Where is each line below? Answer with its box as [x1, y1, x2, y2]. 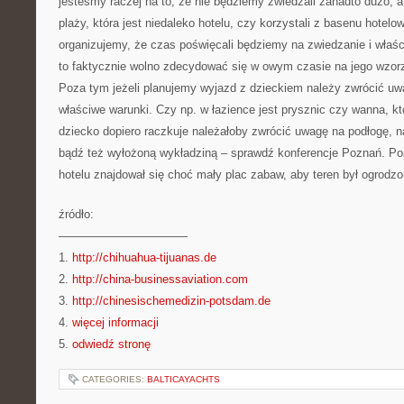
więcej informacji [72, 316, 159, 329]
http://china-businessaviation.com [72, 272, 248, 286]
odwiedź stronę [72, 337, 151, 351]
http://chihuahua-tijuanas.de [72, 251, 216, 264]
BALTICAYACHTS [147, 374, 220, 384]
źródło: [59, 207, 94, 221]
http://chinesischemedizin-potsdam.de [72, 294, 271, 308]
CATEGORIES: [82, 374, 147, 384]
